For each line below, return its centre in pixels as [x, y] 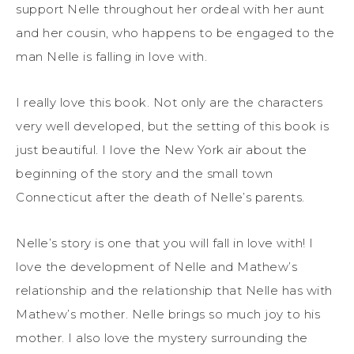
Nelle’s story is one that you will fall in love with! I [165, 243]
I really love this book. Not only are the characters [169, 102]
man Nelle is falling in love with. [111, 56]
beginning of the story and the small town [145, 173]
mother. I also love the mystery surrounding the [162, 337]
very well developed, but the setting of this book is [172, 126]
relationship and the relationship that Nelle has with [174, 290]
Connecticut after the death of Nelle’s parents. [160, 197]
